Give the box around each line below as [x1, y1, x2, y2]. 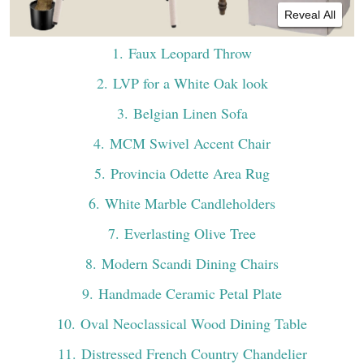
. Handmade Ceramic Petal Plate [89, 283, 282, 303]
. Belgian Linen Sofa [123, 102, 248, 123]
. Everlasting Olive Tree [115, 223, 256, 243]
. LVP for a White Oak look [103, 72, 268, 93]
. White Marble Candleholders [96, 193, 275, 213]
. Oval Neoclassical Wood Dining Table [71, 313, 307, 333]
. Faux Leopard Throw [119, 42, 252, 63]
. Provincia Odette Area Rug [102, 162, 270, 183]
